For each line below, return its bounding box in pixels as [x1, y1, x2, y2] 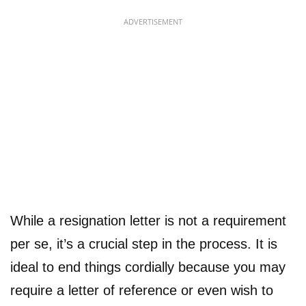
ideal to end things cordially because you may [10, 259, 286, 275]
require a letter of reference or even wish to [10, 282, 273, 298]
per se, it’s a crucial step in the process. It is [10, 236, 277, 251]
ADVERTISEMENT [124, 16, 182, 27]
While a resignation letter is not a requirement [10, 212, 286, 228]
